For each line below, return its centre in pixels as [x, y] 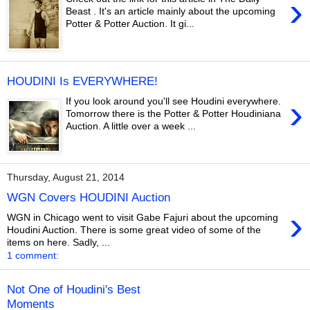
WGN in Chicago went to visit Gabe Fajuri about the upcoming [143, 217]
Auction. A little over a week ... [131, 126]
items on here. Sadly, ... [58, 242]
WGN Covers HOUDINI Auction [89, 198]
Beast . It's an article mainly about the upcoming [171, 11]
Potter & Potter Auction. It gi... [130, 23]
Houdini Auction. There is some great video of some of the [134, 229]
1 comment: [33, 255]
